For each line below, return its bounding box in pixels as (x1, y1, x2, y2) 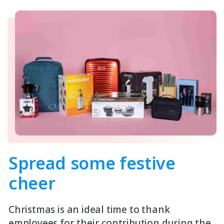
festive (119, 151, 175, 174)
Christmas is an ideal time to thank (8, 203, 170, 216)
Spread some (8, 151, 119, 174)
